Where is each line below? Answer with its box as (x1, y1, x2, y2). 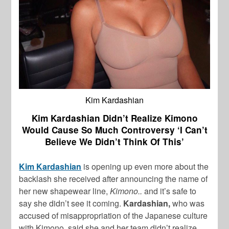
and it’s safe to (142, 185, 197, 197)
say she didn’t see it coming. (19, 197, 124, 210)
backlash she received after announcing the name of (19, 173, 208, 185)
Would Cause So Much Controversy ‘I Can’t (21, 124, 208, 136)
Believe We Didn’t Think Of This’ (45, 135, 184, 148)
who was (172, 197, 205, 210)
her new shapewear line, (19, 185, 110, 197)
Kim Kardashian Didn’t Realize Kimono (31, 112, 198, 125)
